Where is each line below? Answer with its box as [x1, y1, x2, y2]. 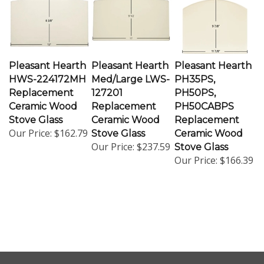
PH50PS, [174, 82, 216, 94]
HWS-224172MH [9, 68, 86, 80]
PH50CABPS [174, 95, 234, 107]
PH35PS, [174, 68, 215, 80]
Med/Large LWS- [91, 68, 170, 80]
